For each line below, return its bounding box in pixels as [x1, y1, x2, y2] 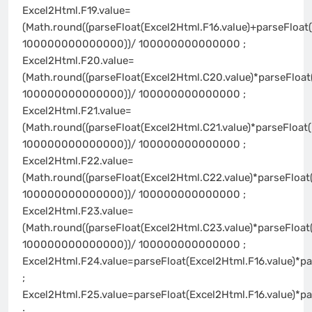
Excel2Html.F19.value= [22, 3, 131, 17]
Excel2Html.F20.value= [22, 54, 134, 67]
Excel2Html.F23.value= [22, 204, 134, 217]
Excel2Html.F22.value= [22, 154, 134, 167]
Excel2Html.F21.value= [22, 104, 132, 117]
